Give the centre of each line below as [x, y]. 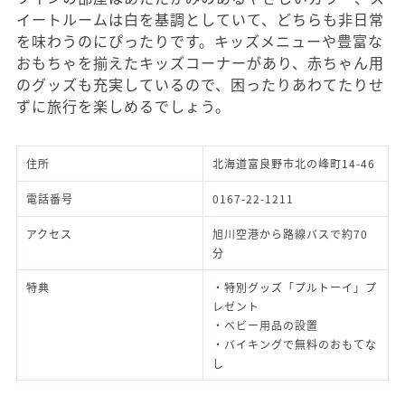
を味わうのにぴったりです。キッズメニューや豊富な [200, 40]
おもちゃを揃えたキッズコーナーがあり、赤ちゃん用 [200, 62]
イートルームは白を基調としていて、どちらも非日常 [200, 19]
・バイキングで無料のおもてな [295, 344]
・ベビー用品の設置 [265, 325]
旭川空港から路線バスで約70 [290, 233]
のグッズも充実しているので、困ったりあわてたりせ [200, 84]
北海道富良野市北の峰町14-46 [294, 163]
